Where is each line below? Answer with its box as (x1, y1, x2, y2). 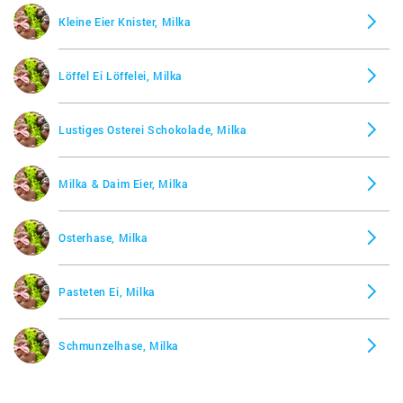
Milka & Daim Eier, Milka (58, 175, 189, 191)
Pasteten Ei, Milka (58, 283, 156, 299)
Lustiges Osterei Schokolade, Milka (58, 121, 247, 137)
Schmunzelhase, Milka (58, 337, 179, 353)
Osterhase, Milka (58, 229, 148, 245)
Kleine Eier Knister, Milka (58, 13, 192, 29)
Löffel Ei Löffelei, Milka (58, 67, 183, 83)
